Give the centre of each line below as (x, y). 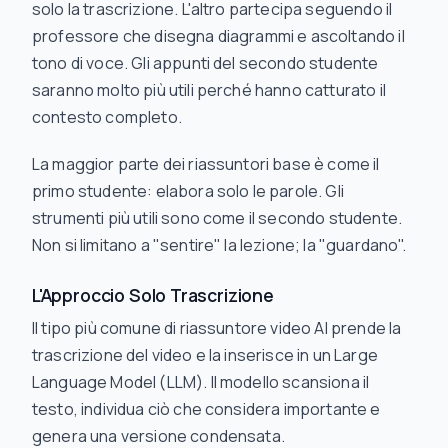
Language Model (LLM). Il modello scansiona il (201, 382)
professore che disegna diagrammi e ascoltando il (218, 36)
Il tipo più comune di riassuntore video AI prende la (217, 328)
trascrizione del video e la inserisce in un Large (205, 355)
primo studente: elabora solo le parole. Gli (188, 191)
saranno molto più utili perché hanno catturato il (209, 90)
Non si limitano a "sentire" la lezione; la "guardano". (219, 245)
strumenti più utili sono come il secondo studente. (217, 218)
